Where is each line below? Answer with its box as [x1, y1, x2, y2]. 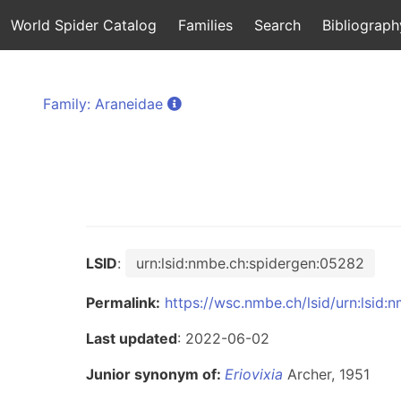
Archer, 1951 [283, 365, 370, 383]
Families [178, 16, 233, 34]
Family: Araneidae [43, 95, 163, 113]
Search [254, 16, 301, 34]
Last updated [86, 329, 177, 347]
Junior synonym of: [86, 365, 225, 383]
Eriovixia [225, 365, 283, 383]
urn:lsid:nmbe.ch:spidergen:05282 [136, 254, 364, 272]
